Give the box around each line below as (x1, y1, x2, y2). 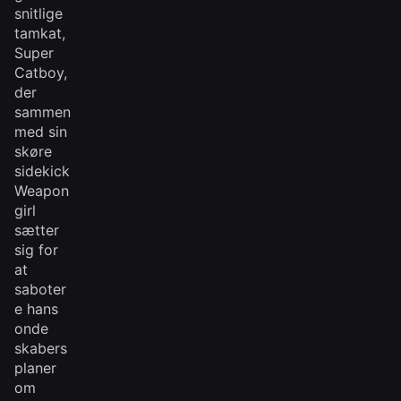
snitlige (14, 4, 63, 22)
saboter (14, 280, 66, 298)
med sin (14, 123, 67, 141)
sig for (14, 241, 58, 259)
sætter (14, 221, 59, 239)
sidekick (14, 162, 70, 180)
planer (14, 359, 56, 377)
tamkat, (14, 24, 65, 42)
